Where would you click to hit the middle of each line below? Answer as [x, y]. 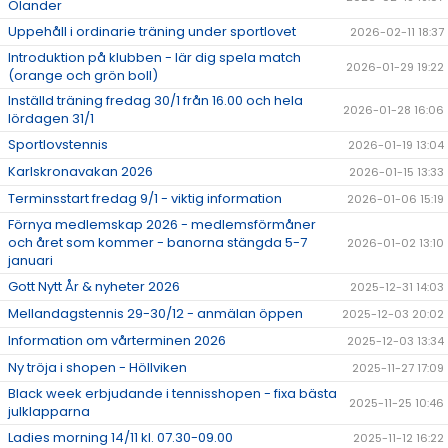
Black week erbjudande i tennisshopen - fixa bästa [172, 394]
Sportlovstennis [58, 145]
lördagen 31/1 [51, 119]
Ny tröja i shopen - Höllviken [97, 368]
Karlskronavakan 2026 [80, 172]
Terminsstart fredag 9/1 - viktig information [145, 199]
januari [30, 261]
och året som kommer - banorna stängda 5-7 [157, 243]
